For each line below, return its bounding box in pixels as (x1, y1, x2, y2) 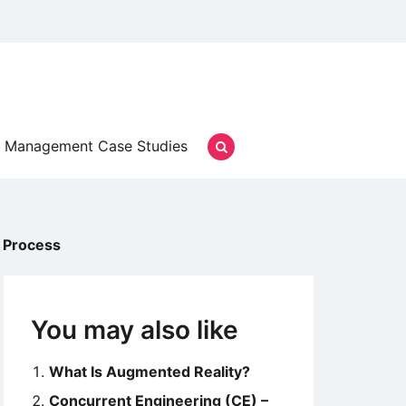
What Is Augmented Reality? (49, 362, 250, 381)
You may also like (31, 314, 238, 345)
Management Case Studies (5, 137, 188, 155)
